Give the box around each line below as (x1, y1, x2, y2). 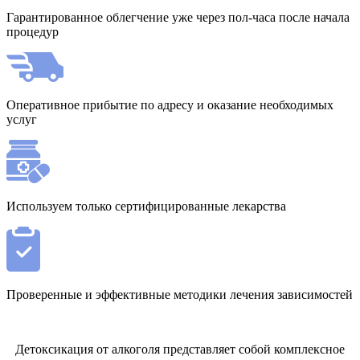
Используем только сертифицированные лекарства (6, 198, 286, 213)
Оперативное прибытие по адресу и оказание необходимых (6, 97, 333, 112)
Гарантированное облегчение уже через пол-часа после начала (6, 10, 350, 24)
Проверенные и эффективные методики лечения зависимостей (6, 287, 353, 301)
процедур (6, 24, 59, 39)
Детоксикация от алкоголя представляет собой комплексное (15, 342, 345, 356)
